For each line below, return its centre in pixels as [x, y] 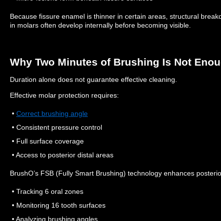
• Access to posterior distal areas [62, 155]
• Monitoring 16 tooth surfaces [58, 205]
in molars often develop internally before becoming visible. [100, 25]
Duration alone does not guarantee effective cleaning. [93, 79]
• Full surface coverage [47, 141]
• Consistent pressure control [56, 127]
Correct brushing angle [52, 113]
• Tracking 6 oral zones [47, 191]
